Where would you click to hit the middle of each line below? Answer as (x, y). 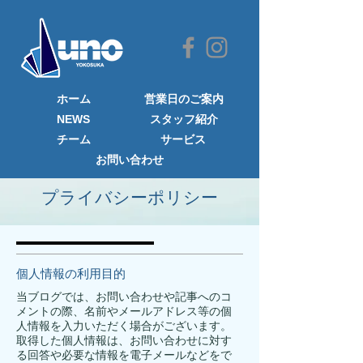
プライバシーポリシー (130, 197)
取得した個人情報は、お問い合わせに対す (124, 340)
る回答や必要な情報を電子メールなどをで (124, 355)
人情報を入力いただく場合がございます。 (124, 326)
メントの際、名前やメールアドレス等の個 (124, 311)
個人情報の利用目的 (71, 274)
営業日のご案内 (184, 99)
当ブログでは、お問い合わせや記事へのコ (124, 297)
